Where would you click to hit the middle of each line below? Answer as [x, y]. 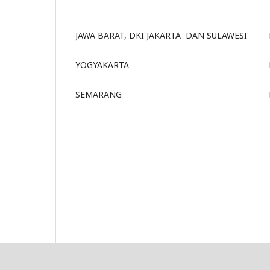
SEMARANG [99, 94]
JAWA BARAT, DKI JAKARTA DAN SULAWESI [162, 35]
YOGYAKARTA [102, 64]
